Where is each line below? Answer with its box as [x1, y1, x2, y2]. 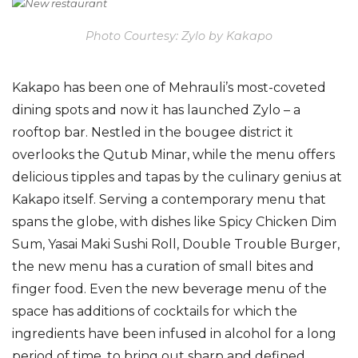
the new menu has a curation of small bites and [12, 258, 314, 274]
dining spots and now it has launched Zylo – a [12, 101, 300, 117]
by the [180, 169, 225, 185]
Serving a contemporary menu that [99, 191, 326, 207]
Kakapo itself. [12, 191, 99, 207]
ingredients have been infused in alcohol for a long [12, 325, 336, 341]
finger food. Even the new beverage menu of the [12, 280, 327, 296]
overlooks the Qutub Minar [12, 146, 187, 162]
